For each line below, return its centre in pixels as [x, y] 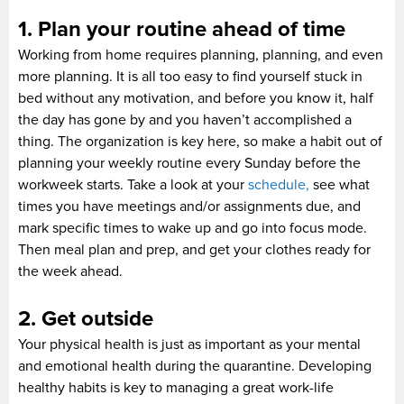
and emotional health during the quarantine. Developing [195, 366]
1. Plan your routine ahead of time [182, 29]
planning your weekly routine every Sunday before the [189, 163]
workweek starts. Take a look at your [133, 184]
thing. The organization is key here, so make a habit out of [200, 141]
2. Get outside [86, 318]
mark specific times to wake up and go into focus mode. [193, 228]
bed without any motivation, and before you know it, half [196, 98]
